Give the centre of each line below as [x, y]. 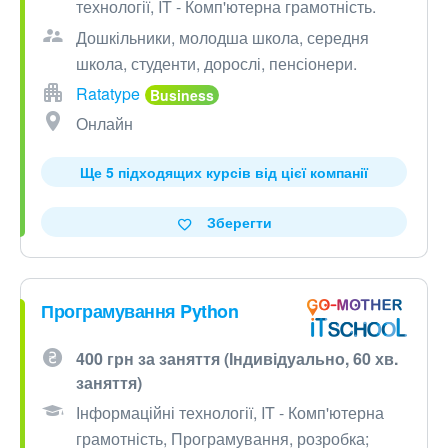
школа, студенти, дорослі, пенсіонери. [216, 64]
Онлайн [104, 124]
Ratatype [108, 94]
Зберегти [239, 222]
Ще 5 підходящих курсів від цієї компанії [224, 172]
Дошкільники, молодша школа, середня [222, 38]
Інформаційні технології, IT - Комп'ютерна [230, 412]
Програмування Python [139, 311]
